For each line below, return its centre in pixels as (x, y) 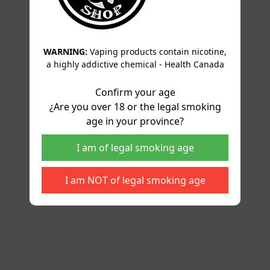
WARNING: (65, 51)
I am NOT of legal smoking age (135, 180)
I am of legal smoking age (135, 147)
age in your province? (135, 121)
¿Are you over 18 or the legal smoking (135, 106)
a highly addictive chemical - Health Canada (135, 64)
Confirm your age (135, 92)
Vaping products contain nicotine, (157, 51)
